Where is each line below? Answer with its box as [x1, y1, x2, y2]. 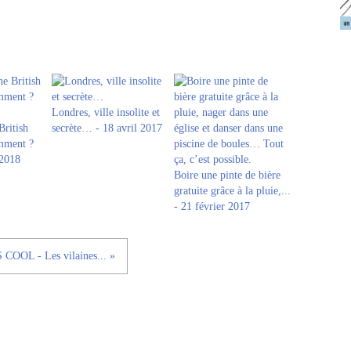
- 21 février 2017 [174, 201, 250, 212]
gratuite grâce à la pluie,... [174, 185, 291, 197]
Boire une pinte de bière [174, 169, 280, 181]
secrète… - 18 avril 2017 [52, 122, 162, 134]
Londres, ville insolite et [52, 107, 160, 118]
